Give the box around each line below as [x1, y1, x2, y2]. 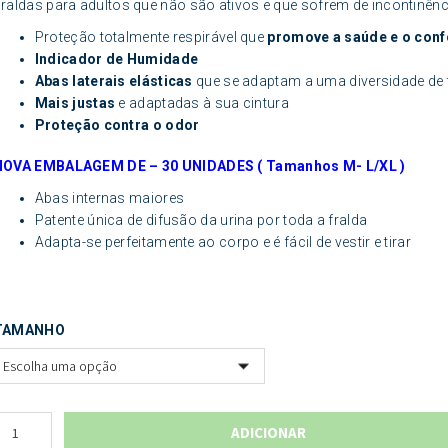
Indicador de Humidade [34, 50, 199, 67]
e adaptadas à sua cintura [115, 94, 289, 111]
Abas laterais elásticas [34, 72, 193, 89]
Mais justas [34, 94, 116, 111]
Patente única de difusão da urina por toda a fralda [34, 212, 368, 229]
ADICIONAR [231, 423, 307, 443]
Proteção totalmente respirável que [34, 28, 268, 45]
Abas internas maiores [34, 190, 185, 207]
